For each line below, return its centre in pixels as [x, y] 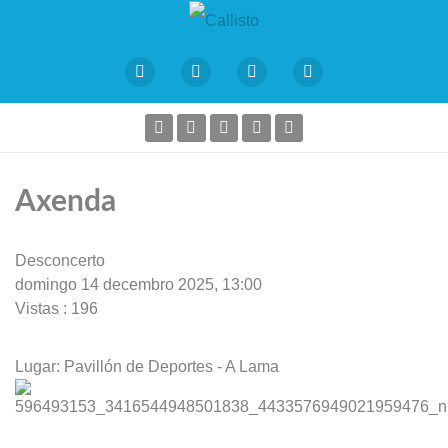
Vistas [37, 308]
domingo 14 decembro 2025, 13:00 [138, 284]
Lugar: [39, 366]
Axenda [65, 201]
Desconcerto [60, 260]
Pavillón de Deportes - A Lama [171, 366]
